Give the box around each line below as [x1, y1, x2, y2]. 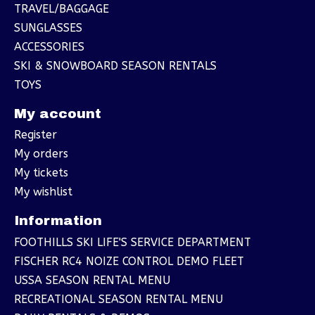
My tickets [14, 166, 68, 180]
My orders [14, 147, 68, 161]
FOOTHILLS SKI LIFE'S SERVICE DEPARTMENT [14, 235, 251, 249]
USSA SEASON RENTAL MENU [14, 273, 170, 287]
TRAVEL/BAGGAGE [14, 1, 109, 15]
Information [14, 213, 102, 229]
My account [14, 105, 101, 121]
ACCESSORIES [14, 39, 84, 53]
